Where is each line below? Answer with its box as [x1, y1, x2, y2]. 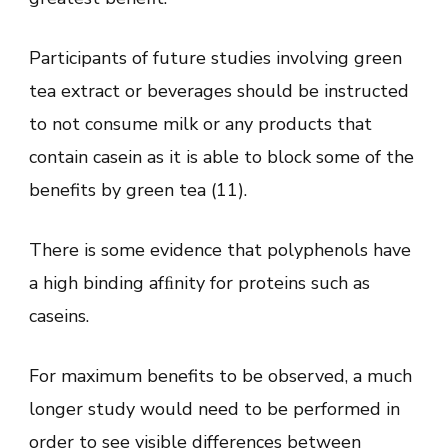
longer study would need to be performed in [29, 396, 400, 421]
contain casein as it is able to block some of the [29, 144, 414, 169]
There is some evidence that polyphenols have [29, 237, 411, 262]
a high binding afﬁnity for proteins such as [29, 270, 370, 295]
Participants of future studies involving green [29, 45, 402, 70]
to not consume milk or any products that [29, 111, 372, 136]
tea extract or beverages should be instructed [29, 78, 409, 103]
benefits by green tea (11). [29, 177, 247, 202]
